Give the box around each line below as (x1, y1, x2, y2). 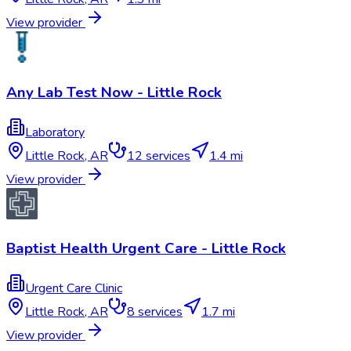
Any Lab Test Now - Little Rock (6, 81, 222, 103)
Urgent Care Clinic (25, 279, 122, 297)
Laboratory (25, 123, 85, 141)
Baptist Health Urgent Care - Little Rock (6, 238, 286, 259)
